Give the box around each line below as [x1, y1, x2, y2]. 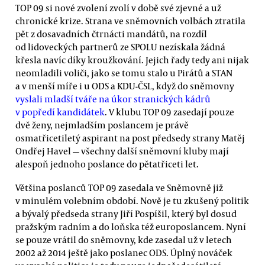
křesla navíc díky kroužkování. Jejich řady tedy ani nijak [15, 54, 249, 66]
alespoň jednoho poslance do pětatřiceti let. [15, 158, 199, 170]
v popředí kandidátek [15, 106, 105, 118]
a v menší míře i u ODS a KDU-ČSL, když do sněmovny [15, 80, 234, 92]
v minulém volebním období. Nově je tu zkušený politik [15, 194, 249, 206]
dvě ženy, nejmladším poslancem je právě [15, 119, 189, 131]
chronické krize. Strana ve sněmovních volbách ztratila [15, 15, 245, 27]
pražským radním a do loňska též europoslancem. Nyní [15, 220, 246, 232]
